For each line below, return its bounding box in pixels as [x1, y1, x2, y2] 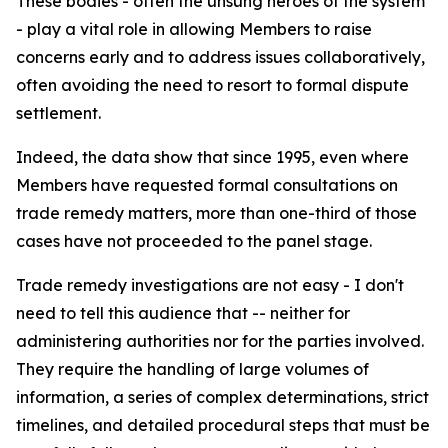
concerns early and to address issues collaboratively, [16, 47, 425, 67]
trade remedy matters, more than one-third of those [16, 203, 417, 223]
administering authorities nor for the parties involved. [16, 331, 424, 351]
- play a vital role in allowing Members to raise [16, 19, 372, 39]
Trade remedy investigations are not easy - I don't [16, 275, 404, 295]
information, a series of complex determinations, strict [16, 387, 429, 407]
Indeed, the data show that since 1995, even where [16, 147, 409, 167]
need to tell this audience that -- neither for [16, 303, 350, 323]
